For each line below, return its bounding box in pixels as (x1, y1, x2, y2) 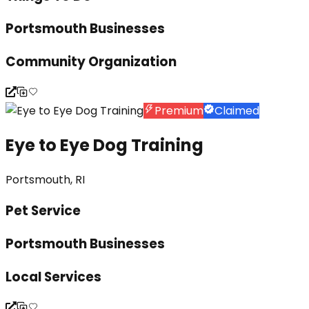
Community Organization (6, 52, 177, 72)
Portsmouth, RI (6, 171, 85, 188)
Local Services (6, 267, 101, 286)
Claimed (215, 102, 259, 119)
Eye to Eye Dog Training (6, 133, 203, 157)
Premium (154, 102, 203, 119)
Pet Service (6, 201, 81, 221)
